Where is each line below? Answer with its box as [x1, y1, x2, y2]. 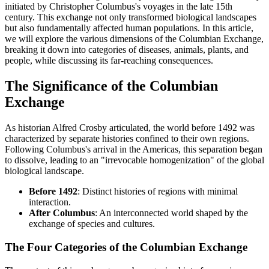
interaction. [29, 197, 71, 208]
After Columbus [29, 208, 95, 219]
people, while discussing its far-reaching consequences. [5, 55, 213, 66]
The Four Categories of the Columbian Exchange [5, 240, 247, 253]
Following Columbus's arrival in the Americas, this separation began [5, 144, 262, 155]
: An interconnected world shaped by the [95, 208, 248, 219]
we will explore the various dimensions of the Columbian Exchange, [5, 34, 264, 44]
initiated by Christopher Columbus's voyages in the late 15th [5, 1, 232, 12]
